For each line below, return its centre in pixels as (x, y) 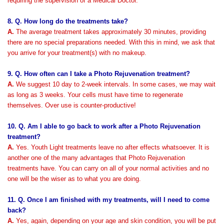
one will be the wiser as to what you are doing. (74, 179)
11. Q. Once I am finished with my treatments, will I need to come (108, 200)
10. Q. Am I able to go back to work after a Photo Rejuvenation (104, 126)
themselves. (26, 105)
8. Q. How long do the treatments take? (68, 21)
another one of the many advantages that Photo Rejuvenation (96, 158)
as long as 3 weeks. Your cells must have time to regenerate (95, 95)
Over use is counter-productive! (90, 105)
